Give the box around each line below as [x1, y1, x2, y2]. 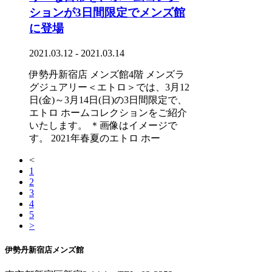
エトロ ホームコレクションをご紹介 [29, 107, 187, 118]
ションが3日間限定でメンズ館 [29, 5, 185, 19]
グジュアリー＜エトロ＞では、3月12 [29, 81, 189, 92]
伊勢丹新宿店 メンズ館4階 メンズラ [29, 69, 185, 80]
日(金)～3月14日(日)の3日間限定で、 [29, 94, 187, 105]
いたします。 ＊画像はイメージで [29, 120, 177, 131]
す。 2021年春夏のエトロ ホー [29, 132, 160, 143]
